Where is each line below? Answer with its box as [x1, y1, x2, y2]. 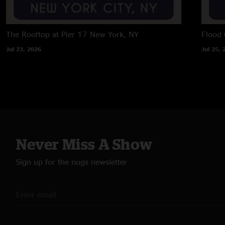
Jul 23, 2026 [6, 45, 41, 52]
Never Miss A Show [16, 135, 153, 153]
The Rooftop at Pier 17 [6, 29, 87, 39]
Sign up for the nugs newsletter [16, 157, 127, 166]
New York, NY [90, 29, 139, 39]
